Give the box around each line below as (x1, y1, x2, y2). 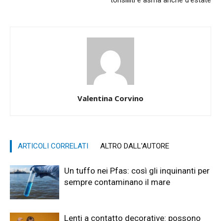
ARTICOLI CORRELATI (18, 142, 88, 151)
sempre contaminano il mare (64, 177, 170, 187)
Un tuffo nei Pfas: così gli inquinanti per (64, 166, 210, 176)
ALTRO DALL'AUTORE (100, 142, 169, 151)
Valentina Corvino (77, 93, 144, 104)
